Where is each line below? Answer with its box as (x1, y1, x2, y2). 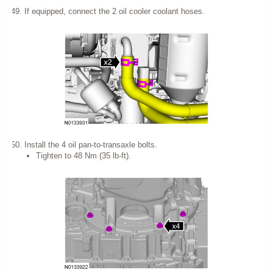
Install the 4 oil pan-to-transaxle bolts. (24, 140, 157, 150)
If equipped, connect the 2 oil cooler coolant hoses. (24, 7, 205, 16)
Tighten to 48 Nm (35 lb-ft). (36, 151, 131, 161)
